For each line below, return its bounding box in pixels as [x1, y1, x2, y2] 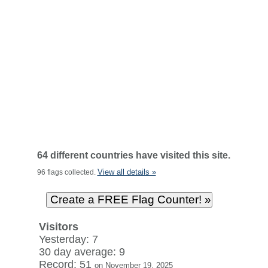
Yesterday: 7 [38, 233, 98, 245]
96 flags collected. [36, 168, 98, 176]
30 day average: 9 [38, 246, 125, 258]
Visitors [38, 221, 78, 233]
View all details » [97, 167, 156, 176]
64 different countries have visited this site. [36, 150, 230, 160]
